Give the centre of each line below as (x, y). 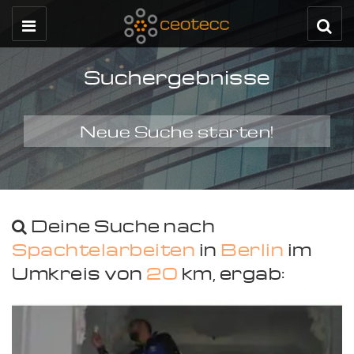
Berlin (252, 249)
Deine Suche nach (121, 225)
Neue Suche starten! (177, 131)
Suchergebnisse (177, 77)
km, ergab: (232, 273)
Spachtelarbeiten (105, 249)
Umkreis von (79, 273)
